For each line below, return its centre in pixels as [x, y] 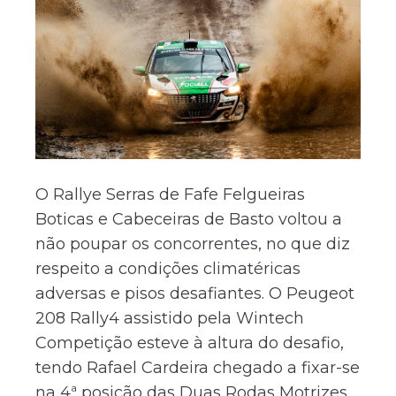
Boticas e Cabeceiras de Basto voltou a [189, 219]
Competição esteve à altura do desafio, [190, 343]
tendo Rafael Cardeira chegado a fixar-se [198, 367]
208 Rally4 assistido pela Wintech [170, 318]
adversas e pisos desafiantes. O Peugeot [195, 293]
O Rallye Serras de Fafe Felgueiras [170, 194]
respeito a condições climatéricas [168, 268]
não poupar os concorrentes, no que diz [193, 244]
